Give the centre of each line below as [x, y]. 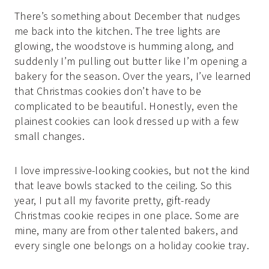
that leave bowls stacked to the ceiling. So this [123, 186]
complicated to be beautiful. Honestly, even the [126, 106]
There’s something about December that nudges [128, 16]
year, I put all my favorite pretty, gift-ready [113, 201]
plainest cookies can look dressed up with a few [126, 121]
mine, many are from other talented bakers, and [127, 231]
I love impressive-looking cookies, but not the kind [132, 171]
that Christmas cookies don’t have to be [108, 91]
